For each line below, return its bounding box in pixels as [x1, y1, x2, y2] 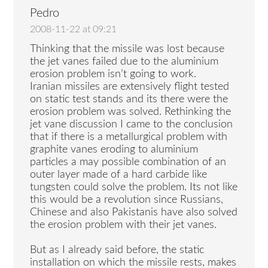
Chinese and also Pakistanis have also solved [30, 206, 238, 218]
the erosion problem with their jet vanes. [30, 219, 217, 230]
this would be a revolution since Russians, [30, 194, 224, 205]
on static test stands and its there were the [30, 93, 229, 105]
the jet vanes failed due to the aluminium [30, 56, 219, 67]
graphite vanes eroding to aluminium [30, 144, 199, 155]
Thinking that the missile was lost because [30, 43, 225, 54]
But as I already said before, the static [30, 244, 205, 255]
